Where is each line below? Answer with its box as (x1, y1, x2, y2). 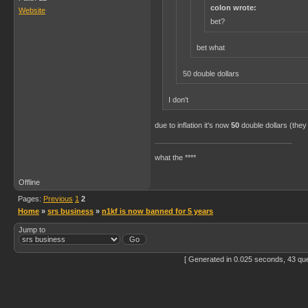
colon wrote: (210, 3, 256, 12)
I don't (168, 95, 189, 104)
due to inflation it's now (155, 121, 231, 130)
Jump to (19, 225, 45, 234)
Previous (43, 195, 73, 203)
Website (19, 6, 45, 14)
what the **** (155, 153, 196, 162)
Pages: (18, 195, 43, 203)
